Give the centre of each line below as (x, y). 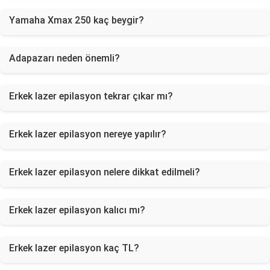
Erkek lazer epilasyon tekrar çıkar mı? (91, 96)
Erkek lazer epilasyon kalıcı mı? (77, 210)
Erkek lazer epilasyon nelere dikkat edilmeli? (105, 172)
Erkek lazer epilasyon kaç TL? (74, 248)
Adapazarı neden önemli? (64, 58)
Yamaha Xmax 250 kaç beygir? (77, 20)
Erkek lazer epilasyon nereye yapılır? (88, 134)
